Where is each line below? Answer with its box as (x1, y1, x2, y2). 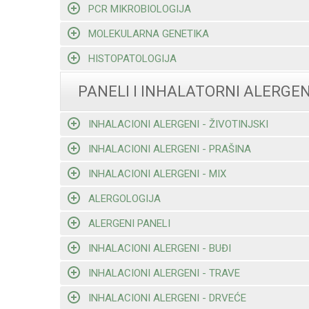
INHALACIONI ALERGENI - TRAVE (88, 266, 240, 279)
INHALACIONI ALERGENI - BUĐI (88, 241, 231, 255)
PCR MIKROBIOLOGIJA (88, 2, 191, 15)
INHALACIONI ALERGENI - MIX (88, 167, 226, 180)
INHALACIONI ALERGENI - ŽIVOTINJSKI (88, 117, 268, 130)
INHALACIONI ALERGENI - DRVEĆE (88, 291, 246, 304)
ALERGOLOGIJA (88, 192, 161, 205)
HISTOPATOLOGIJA (88, 52, 177, 65)
